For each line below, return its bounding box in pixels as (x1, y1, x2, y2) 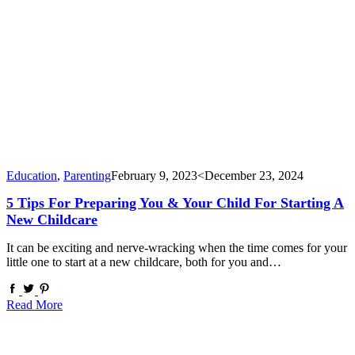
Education (6, 168, 57, 182)
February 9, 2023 (111, 168, 197, 182)
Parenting (63, 168, 111, 182)
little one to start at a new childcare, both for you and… (6, 255, 281, 269)
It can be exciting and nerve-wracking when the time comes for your (6, 241, 347, 255)
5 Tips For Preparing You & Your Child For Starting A (6, 195, 344, 212)
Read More (6, 298, 63, 312)
